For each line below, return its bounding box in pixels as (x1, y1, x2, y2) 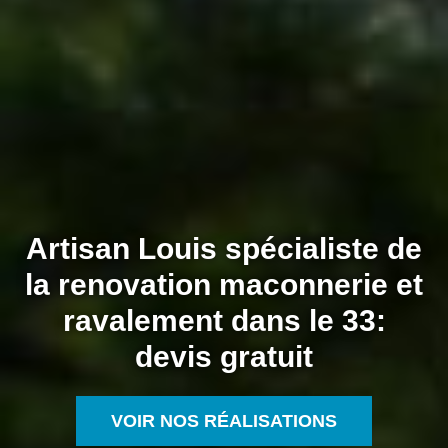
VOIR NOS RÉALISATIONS (111, 411, 337, 432)
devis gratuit (135, 340, 313, 374)
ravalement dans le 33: (62, 304, 386, 338)
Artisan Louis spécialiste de (26, 232, 422, 266)
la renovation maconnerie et (25, 268, 423, 302)
